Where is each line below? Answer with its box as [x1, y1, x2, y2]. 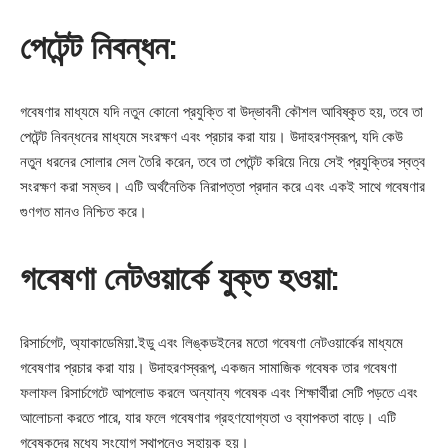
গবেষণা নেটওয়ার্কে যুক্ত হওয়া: [20, 256, 339, 298]
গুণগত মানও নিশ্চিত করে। [20, 202, 147, 221]
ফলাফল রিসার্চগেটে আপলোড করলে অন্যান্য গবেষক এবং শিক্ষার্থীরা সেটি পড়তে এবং [20, 383, 418, 402]
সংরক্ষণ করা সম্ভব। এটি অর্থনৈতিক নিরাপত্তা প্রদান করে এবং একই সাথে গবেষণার [20, 177, 425, 196]
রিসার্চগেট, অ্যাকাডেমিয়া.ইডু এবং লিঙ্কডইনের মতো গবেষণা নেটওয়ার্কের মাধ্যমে [20, 333, 403, 352]
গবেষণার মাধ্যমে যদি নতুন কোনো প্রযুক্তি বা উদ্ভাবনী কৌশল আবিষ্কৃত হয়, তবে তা [20, 102, 423, 121]
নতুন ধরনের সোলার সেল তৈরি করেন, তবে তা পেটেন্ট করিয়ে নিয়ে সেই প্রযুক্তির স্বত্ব [20, 152, 425, 171]
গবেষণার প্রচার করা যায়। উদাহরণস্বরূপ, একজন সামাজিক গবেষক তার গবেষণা [20, 358, 397, 377]
